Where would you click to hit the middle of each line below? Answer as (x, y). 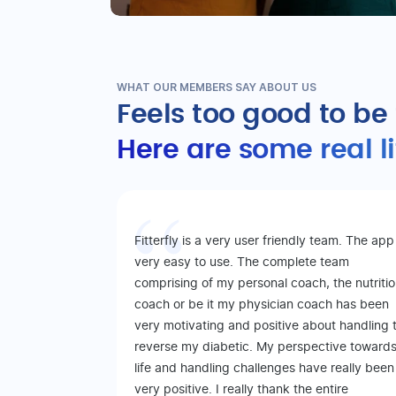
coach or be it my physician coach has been (262, 305)
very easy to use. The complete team (242, 263)
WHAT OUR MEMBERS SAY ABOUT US (217, 88)
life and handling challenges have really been (264, 369)
